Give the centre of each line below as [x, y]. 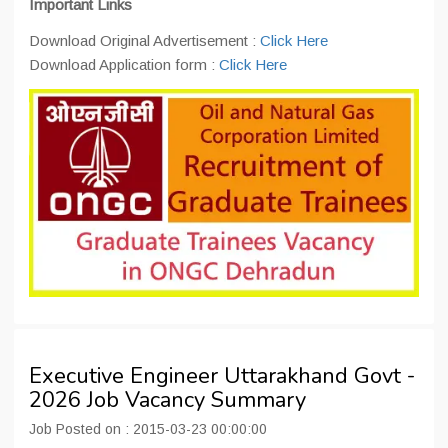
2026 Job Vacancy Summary [167, 400]
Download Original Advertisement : [144, 40]
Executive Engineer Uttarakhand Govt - [222, 376]
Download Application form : [124, 64]
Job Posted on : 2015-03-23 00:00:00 [148, 429]
